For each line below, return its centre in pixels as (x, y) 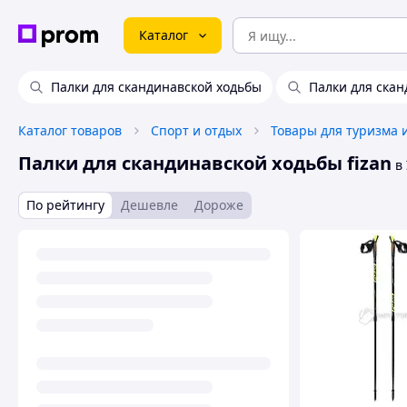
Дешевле (149, 205)
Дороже (219, 205)
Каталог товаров (70, 130)
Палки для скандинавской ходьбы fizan (205, 163)
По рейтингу (65, 205)
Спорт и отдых (196, 130)
